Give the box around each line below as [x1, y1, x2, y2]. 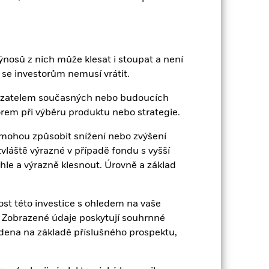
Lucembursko [73, 118, 127, 127]
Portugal [73, 149, 107, 158]
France [73, 86, 100, 95]
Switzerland [73, 180, 119, 189]
